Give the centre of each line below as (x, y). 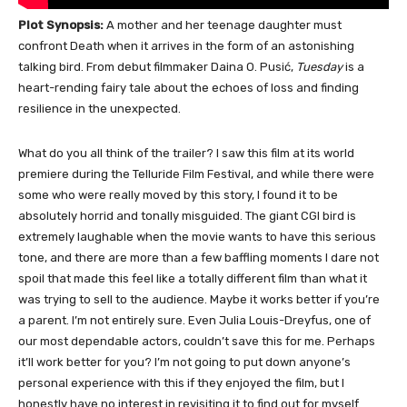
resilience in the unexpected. (99, 109)
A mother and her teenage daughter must (224, 25)
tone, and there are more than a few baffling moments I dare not (199, 258)
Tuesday (319, 67)
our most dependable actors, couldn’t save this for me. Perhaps (197, 342)
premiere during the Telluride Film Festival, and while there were (196, 174)
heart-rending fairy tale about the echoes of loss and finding (189, 88)
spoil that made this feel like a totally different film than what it (193, 279)
